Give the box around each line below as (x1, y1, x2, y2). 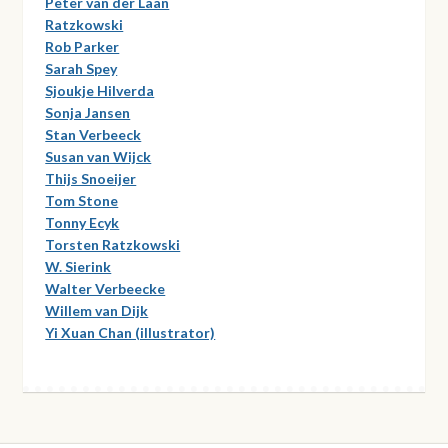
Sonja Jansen (45, 103, 131, 121)
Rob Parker (45, 37, 120, 55)
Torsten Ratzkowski (45, 235, 181, 253)
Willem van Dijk (45, 301, 149, 319)
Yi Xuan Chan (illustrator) (45, 323, 216, 341)
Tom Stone (45, 191, 119, 209)
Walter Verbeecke (45, 279, 166, 297)
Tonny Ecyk (45, 213, 120, 231)
